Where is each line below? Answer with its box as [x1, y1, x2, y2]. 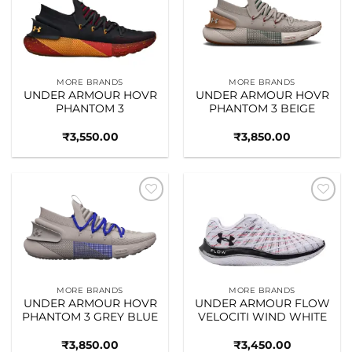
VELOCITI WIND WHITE [197, 310, 327, 324]
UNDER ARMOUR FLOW [194, 297, 330, 310]
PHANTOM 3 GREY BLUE [22, 310, 158, 324]
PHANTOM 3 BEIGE [209, 102, 315, 115]
